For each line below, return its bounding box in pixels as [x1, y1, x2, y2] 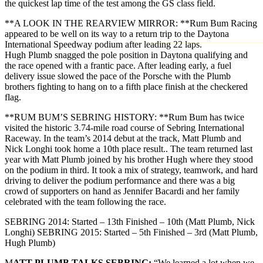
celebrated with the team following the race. [5, 196, 166, 207]
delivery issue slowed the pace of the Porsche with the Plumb [5, 70, 231, 81]
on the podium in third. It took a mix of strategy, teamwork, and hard [5, 164, 258, 175]
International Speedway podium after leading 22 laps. [5, 39, 202, 49]
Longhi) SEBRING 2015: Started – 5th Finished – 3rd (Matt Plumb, [5, 227, 258, 237]
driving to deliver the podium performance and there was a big [5, 175, 235, 186]
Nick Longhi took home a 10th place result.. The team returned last [5, 143, 252, 154]
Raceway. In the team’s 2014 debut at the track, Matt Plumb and [5, 133, 241, 143]
